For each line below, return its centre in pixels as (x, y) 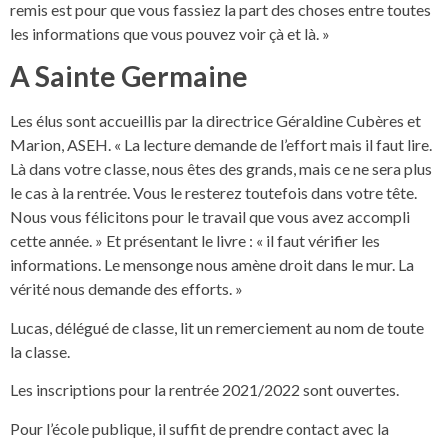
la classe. (40, 351)
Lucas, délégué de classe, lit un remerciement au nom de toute (217, 327)
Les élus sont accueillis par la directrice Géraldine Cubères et (215, 121)
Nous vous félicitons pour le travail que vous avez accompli (210, 217)
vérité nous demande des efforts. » (126, 289)
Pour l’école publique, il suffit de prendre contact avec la (199, 428)
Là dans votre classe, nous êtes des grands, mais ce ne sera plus (221, 169)
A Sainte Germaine (129, 76)
